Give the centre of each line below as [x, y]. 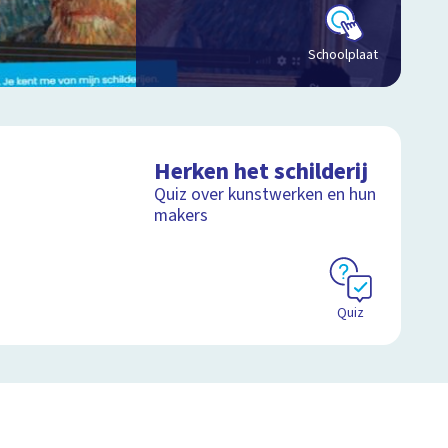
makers [181, 216]
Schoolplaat [342, 55]
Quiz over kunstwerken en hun [265, 195]
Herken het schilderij [261, 172]
